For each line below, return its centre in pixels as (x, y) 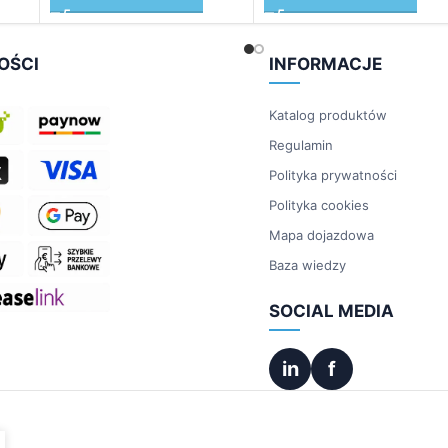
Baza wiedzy (307, 264)
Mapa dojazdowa (321, 234)
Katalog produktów (328, 114)
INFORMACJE (325, 63)
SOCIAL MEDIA (331, 310)
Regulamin (301, 144)
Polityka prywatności (333, 174)
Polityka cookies (319, 204)
